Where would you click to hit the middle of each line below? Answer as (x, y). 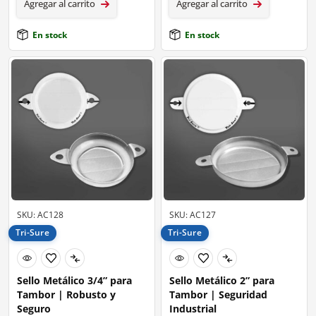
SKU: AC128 (40, 214)
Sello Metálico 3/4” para (74, 281)
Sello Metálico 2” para (222, 281)
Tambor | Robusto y (66, 295)
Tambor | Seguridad (218, 295)
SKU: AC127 (193, 214)
